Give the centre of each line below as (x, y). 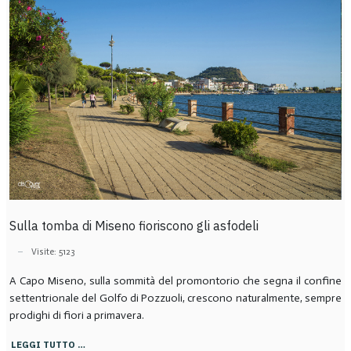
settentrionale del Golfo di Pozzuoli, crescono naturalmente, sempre (175, 299)
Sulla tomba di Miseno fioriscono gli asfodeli (134, 225)
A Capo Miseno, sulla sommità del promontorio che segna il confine (175, 281)
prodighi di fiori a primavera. (76, 316)
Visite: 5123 (53, 252)
